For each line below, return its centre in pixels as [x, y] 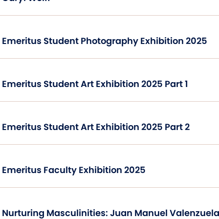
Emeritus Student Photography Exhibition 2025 [105, 41]
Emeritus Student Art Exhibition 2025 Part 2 [96, 127]
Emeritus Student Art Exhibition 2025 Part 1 [95, 84]
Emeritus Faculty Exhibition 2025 [74, 170]
